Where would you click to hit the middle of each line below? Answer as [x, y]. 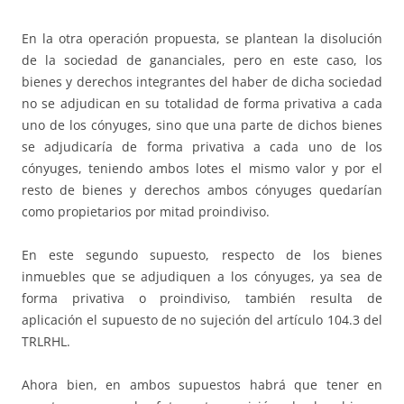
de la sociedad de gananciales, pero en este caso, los [202, 60]
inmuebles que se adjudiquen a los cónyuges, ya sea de [202, 276]
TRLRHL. [46, 341]
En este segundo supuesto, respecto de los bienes [202, 254]
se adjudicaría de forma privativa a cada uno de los [202, 146]
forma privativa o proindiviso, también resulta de [202, 298]
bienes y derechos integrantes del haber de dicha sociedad [202, 81]
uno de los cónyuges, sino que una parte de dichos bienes [202, 124]
